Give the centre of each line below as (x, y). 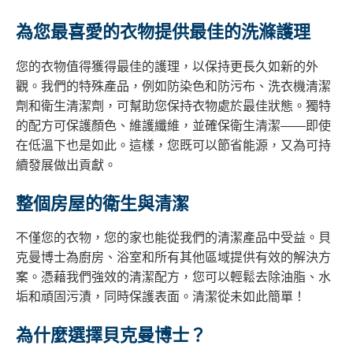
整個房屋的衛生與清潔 (102, 203)
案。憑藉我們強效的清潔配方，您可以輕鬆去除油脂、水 (173, 277)
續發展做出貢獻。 (66, 165)
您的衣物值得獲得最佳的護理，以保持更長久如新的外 (167, 66)
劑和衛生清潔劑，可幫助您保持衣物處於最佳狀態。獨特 (173, 106)
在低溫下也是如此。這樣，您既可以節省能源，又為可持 (173, 145)
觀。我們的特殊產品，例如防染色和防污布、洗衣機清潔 (173, 86)
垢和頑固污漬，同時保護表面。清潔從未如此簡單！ (161, 297)
